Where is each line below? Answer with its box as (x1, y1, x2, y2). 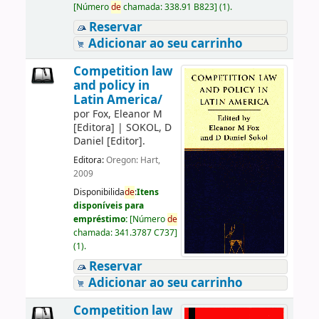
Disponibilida (73, 185, 125, 199)
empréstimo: (73, 212, 130, 226)
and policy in (73, 76, 150, 95)
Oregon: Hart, (105, 154, 160, 167)
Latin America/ (73, 90, 162, 109)
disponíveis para (73, 199, 144, 212)
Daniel (73, 133, 104, 149)
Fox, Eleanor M (92, 106, 162, 122)
